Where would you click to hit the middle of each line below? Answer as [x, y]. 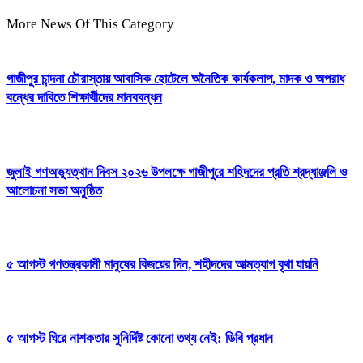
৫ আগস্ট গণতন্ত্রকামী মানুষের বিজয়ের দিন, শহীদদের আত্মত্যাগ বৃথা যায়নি [162, 264]
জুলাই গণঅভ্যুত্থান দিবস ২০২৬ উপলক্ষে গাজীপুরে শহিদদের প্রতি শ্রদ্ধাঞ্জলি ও [177, 172]
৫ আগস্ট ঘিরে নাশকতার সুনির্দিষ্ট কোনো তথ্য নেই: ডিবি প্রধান [140, 339]
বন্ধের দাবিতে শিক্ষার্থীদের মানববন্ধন [84, 98]
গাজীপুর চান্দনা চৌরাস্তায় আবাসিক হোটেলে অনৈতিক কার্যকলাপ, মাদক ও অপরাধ [175, 79]
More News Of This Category [90, 23]
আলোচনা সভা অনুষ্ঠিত [54, 190]
